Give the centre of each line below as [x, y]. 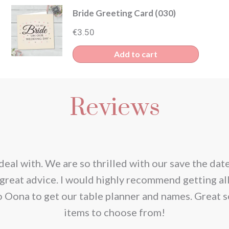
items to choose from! [114, 212]
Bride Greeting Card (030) [124, 13]
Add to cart [136, 54]
